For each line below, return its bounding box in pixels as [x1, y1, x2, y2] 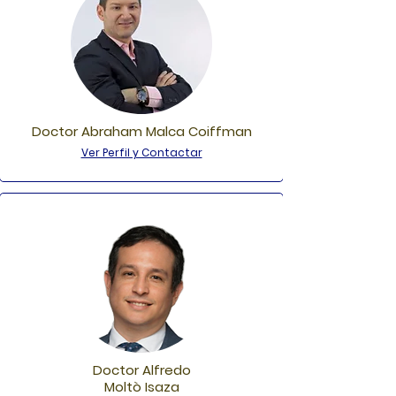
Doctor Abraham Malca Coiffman [31, 122, 252, 141]
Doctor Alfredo [92, 361, 191, 379]
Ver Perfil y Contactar [80, 145, 202, 160]
